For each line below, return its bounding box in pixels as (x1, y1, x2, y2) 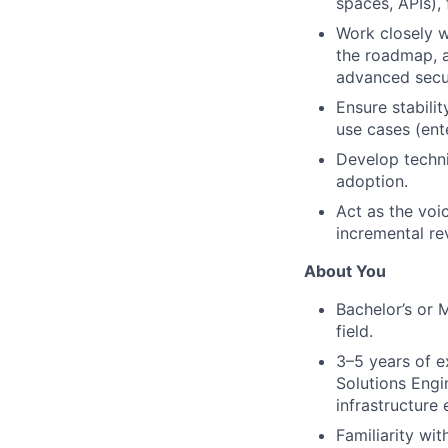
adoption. (336, 171, 408, 191)
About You (304, 261, 386, 281)
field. (336, 321, 373, 341)
